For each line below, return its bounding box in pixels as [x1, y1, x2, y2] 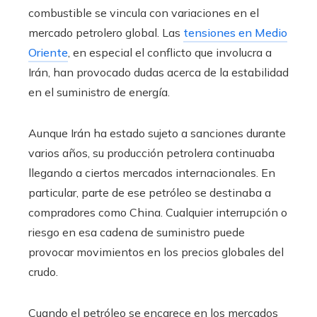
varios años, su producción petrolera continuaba [28, 145, 275, 160]
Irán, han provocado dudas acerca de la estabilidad [28, 64, 289, 79]
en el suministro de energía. [28, 84, 170, 99]
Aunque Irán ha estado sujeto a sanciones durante [28, 125, 286, 140]
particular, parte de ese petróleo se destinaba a [28, 185, 271, 200]
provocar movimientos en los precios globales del [28, 244, 284, 259]
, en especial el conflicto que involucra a [68, 45, 272, 59]
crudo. [28, 264, 58, 279]
